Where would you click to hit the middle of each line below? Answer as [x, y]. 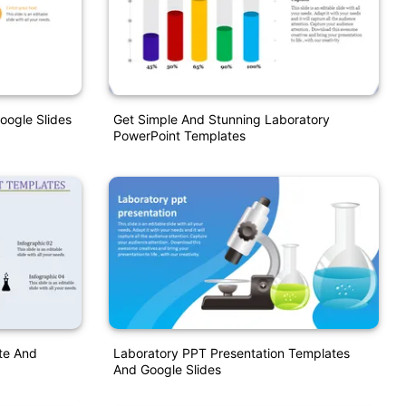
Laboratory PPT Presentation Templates [231, 353]
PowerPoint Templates [179, 136]
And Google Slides [167, 369]
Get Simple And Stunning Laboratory [221, 120]
